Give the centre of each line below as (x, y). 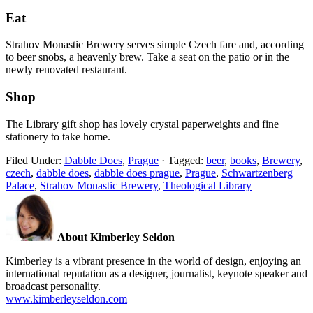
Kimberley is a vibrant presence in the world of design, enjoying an (153, 261)
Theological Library (208, 185)
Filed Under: (35, 160)
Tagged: (187, 160)
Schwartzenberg (257, 173)
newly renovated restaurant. (66, 70)
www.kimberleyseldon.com (66, 298)
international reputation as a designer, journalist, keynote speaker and (156, 273)
